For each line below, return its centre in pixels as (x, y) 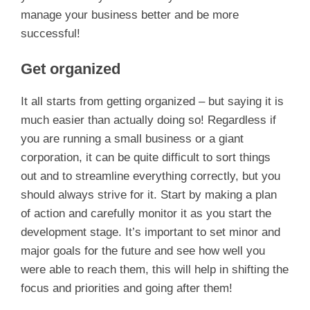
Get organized (71, 69)
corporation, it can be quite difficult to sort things (146, 158)
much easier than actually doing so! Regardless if (148, 120)
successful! (52, 33)
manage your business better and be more (130, 15)
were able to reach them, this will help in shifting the (155, 270)
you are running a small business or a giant (132, 139)
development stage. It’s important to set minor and (151, 232)
